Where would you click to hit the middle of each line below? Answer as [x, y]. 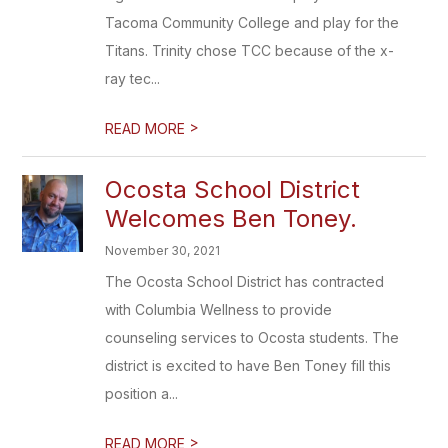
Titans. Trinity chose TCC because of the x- [250, 50]
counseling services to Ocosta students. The [252, 337]
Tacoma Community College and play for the [252, 22]
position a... [142, 393]
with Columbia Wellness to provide [219, 309]
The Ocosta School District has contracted [245, 281]
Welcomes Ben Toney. [231, 218]
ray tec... [133, 78]
